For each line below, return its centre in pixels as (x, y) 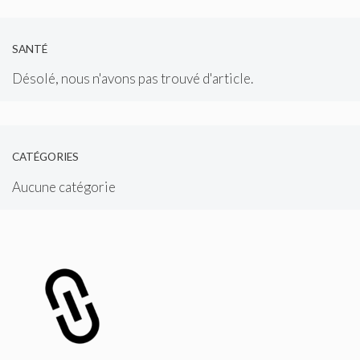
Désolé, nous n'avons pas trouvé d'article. (133, 79)
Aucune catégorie (64, 186)
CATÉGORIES (45, 156)
